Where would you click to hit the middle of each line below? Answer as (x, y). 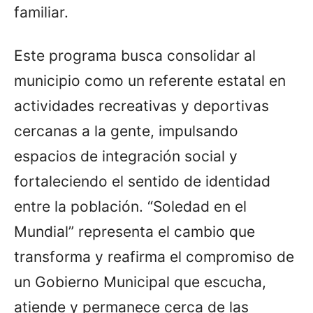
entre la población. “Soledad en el (130, 206)
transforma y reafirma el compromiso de (154, 256)
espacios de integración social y (126, 156)
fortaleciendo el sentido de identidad (142, 181)
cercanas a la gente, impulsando (126, 131)
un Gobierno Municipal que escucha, (140, 282)
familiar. (41, 12)
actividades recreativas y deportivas (141, 105)
